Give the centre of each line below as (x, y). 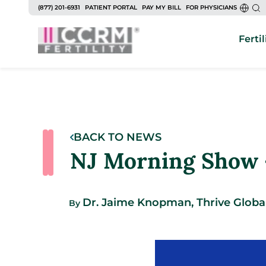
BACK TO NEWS (117, 137)
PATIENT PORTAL (111, 7)
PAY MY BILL (161, 7)
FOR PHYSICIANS (211, 7)
